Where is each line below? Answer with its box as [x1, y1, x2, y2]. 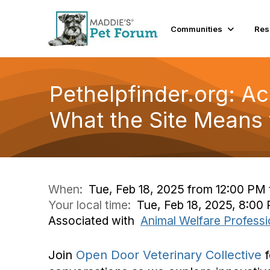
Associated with [48, 213, 140, 228]
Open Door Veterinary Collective [76, 248, 262, 262]
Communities [171, 24, 223, 34]
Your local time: [48, 198, 137, 212]
